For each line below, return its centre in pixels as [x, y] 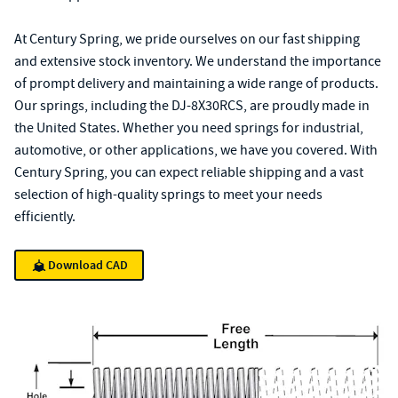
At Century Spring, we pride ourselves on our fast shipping [187, 39]
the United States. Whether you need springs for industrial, [189, 128]
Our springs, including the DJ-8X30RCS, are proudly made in [192, 106]
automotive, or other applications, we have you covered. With [196, 150]
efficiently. [45, 217]
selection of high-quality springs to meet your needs [168, 195]
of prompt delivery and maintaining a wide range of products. [196, 84]
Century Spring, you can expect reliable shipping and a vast [189, 172]
